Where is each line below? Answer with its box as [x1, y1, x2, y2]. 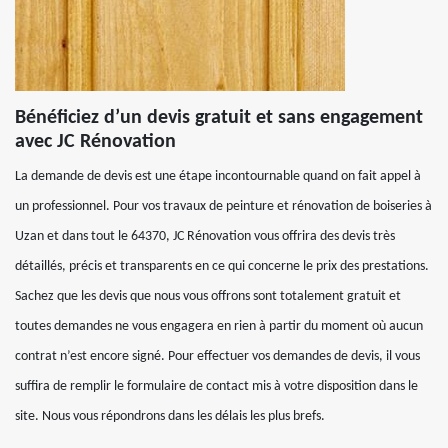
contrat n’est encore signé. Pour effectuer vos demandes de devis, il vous [15, 349, 420, 364]
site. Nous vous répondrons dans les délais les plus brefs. [15, 409, 325, 424]
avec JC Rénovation [15, 132, 176, 152]
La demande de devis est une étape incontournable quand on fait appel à [15, 169, 421, 184]
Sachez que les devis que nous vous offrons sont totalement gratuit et [15, 289, 401, 304]
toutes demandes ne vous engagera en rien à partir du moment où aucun [15, 319, 423, 334]
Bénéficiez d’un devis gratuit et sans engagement [15, 108, 423, 128]
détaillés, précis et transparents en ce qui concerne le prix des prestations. [15, 259, 429, 274]
